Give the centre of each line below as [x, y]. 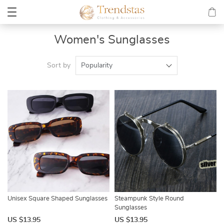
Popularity [96, 65]
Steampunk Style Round [149, 199]
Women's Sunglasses [112, 40]
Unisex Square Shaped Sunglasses [57, 199]
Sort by [58, 65]
